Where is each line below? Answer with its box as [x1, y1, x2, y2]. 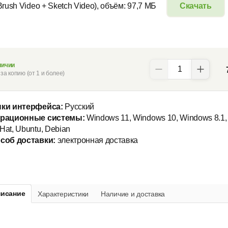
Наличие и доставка [100, 189, 165, 198]
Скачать [179, 2, 212, 11]
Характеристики [37, 189, 89, 198]
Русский [63, 102, 95, 111]
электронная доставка [55, 136, 138, 145]
